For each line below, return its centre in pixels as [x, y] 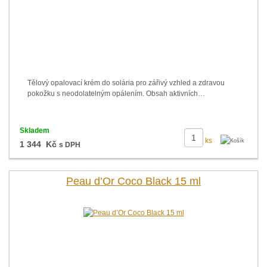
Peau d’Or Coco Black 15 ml [133, 181]
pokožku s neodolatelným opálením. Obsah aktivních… [116, 94]
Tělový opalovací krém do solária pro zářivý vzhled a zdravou [126, 83]
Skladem [34, 131]
